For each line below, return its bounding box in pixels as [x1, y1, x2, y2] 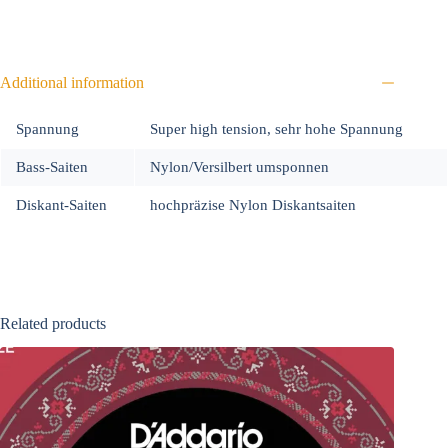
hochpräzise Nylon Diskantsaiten [150, 196, 356, 213]
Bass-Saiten [16, 158, 88, 175]
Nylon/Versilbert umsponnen [150, 158, 329, 175]
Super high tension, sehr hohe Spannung [150, 120, 403, 137]
